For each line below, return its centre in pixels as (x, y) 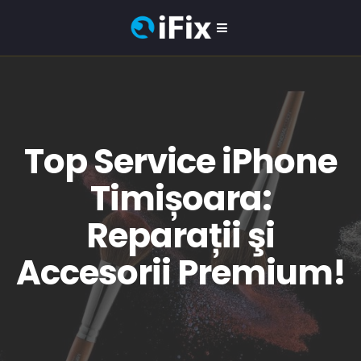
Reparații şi (180, 236)
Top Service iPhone (180, 162)
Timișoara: (180, 199)
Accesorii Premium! (180, 273)
